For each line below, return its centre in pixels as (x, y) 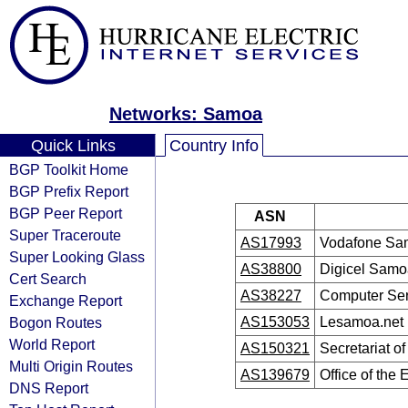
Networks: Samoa (186, 114)
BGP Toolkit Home (69, 169)
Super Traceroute (65, 235)
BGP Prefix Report (69, 191)
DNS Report (49, 388)
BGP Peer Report (66, 213)
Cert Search (48, 279)
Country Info (214, 146)
